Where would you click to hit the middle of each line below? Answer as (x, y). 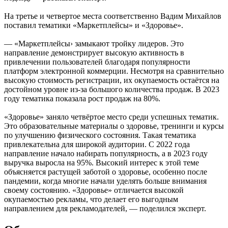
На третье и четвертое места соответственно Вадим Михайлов (113, 16)
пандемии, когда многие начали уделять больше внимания (105, 181)
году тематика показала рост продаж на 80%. (82, 98)
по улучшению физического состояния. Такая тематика (100, 135)
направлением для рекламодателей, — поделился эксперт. (105, 208)
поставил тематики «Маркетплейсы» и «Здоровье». (94, 25)
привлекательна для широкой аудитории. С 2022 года (97, 144)
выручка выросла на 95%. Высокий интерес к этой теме (102, 162)
